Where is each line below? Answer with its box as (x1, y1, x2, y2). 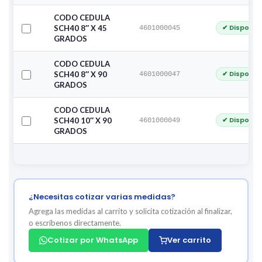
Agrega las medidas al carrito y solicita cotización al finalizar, (28, 206, 232, 216)
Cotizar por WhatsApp (47, 234, 138, 246)
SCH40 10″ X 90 (54, 116, 112, 125)
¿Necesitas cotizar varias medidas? (28, 191, 175, 202)
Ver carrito (167, 234, 211, 246)
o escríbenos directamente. (28, 218, 121, 227)
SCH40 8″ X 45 (54, 23, 107, 33)
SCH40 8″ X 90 (54, 70, 107, 79)
